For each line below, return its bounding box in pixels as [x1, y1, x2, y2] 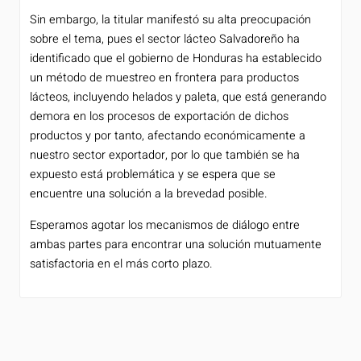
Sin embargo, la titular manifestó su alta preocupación [30, 11, 311, 29]
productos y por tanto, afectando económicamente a [30, 127, 305, 145]
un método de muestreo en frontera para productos [30, 69, 299, 87]
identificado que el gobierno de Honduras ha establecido [30, 50, 322, 68]
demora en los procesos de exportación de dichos [30, 108, 288, 126]
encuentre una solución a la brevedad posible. [30, 185, 268, 203]
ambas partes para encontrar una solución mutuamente [30, 235, 322, 253]
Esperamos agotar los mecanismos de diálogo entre [30, 216, 300, 234]
